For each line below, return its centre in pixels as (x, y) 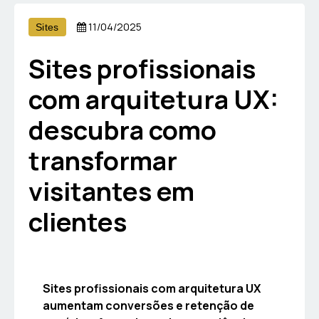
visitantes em (111, 191)
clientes (78, 221)
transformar (103, 160)
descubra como (122, 130)
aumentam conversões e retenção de (148, 305)
